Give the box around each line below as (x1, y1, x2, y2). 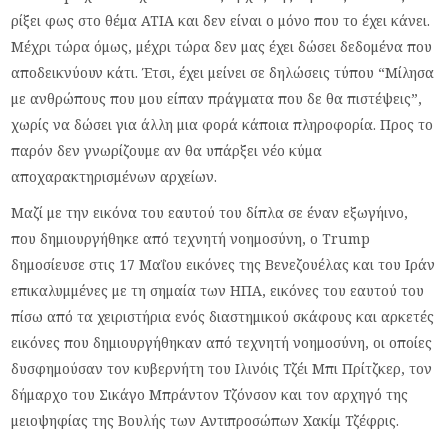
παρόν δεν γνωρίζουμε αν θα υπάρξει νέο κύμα (11, 141, 323, 161)
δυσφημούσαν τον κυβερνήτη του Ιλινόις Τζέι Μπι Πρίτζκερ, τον (11, 359, 433, 379)
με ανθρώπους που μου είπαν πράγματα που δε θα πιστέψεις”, (11, 89, 423, 109)
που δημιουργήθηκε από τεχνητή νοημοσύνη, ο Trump (11, 229, 371, 249)
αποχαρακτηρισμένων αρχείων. (11, 167, 218, 187)
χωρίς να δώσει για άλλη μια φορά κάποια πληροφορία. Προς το (11, 115, 434, 135)
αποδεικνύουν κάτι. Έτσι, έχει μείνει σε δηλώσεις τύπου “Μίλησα (11, 63, 435, 83)
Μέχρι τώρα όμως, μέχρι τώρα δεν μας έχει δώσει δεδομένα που (11, 37, 433, 57)
